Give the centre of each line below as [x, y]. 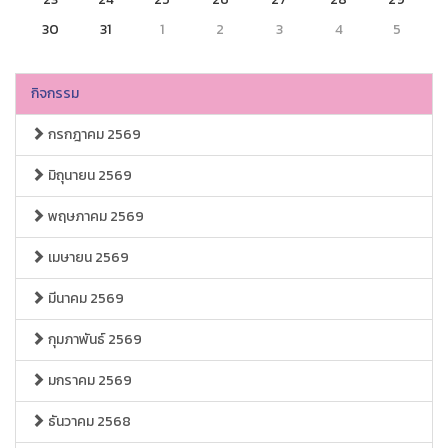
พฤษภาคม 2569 [94, 216]
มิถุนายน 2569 [88, 175]
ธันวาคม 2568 [88, 421]
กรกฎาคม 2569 [93, 134]
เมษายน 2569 [87, 257]
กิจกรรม [55, 93]
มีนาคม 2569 [84, 298]
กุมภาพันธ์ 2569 [93, 339]
